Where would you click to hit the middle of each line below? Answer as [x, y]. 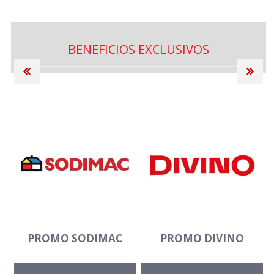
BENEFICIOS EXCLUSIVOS [139, 49]
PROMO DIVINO [202, 238]
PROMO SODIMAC [75, 238]
